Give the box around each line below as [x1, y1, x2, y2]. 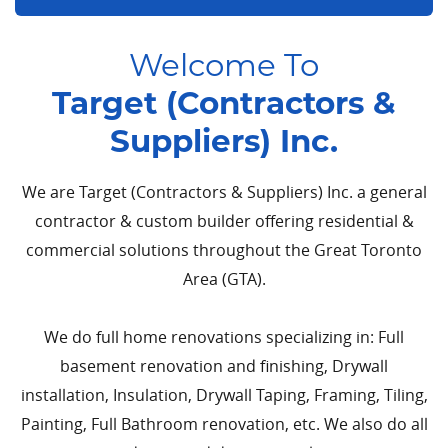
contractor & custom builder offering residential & [34, 210, 414, 233]
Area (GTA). [182, 268, 266, 291]
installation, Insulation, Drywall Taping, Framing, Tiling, [20, 384, 428, 407]
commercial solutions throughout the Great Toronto [26, 239, 422, 262]
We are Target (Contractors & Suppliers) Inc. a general [21, 181, 427, 204]
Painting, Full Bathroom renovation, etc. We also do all [20, 413, 428, 436]
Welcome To [129, 46, 319, 85]
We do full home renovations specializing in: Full [44, 326, 404, 349]
